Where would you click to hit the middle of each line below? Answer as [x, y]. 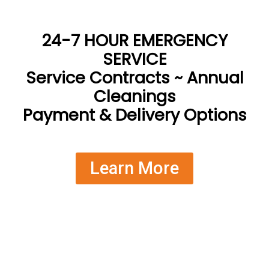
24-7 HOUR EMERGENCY [134, 40]
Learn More [134, 168]
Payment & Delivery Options [134, 115]
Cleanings [134, 96]
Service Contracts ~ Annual [134, 77]
